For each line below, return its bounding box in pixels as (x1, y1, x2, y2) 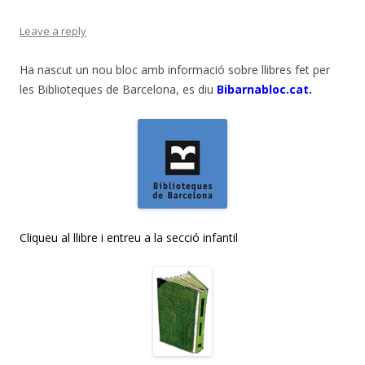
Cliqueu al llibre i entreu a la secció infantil (20, 230, 238, 246)
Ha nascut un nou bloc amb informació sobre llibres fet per (20, 62, 330, 78)
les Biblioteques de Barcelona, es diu (20, 81, 217, 98)
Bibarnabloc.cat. (217, 81, 312, 98)
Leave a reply (20, 24, 86, 39)
